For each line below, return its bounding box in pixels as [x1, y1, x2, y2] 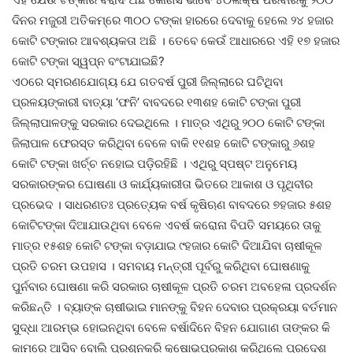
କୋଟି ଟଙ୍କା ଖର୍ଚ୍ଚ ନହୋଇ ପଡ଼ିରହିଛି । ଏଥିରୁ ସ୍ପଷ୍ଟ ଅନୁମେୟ [12, 156, 297, 172]
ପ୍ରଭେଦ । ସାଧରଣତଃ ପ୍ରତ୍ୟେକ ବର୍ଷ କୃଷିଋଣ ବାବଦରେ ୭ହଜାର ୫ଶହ [12, 197, 332, 213]
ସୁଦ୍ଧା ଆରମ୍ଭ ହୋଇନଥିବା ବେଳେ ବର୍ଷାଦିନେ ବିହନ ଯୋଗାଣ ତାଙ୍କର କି [12, 320, 330, 336]
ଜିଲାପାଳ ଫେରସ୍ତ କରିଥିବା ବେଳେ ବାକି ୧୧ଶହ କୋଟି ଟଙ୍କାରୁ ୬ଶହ [12, 136, 315, 151]
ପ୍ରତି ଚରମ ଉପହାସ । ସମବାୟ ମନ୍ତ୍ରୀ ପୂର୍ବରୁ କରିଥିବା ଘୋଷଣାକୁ [12, 258, 310, 274]
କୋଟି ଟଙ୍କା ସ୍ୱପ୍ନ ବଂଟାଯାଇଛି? [12, 54, 165, 69]
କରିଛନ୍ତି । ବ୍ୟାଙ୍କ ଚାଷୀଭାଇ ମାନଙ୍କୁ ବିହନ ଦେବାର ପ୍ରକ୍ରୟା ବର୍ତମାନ [12, 299, 337, 315]
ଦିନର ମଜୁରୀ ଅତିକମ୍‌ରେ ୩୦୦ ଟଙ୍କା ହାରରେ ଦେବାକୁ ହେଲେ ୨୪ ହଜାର [12, 13, 333, 28]
